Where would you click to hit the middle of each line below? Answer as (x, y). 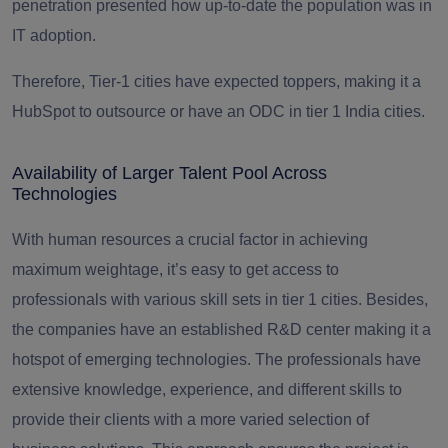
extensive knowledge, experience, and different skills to (207, 390)
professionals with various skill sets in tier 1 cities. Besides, (220, 300)
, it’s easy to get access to (249, 270)
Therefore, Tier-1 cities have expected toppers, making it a (216, 82)
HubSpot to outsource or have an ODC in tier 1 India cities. (218, 112)
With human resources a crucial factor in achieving (190, 240)
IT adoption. (56, 36)
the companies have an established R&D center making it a (221, 330)
